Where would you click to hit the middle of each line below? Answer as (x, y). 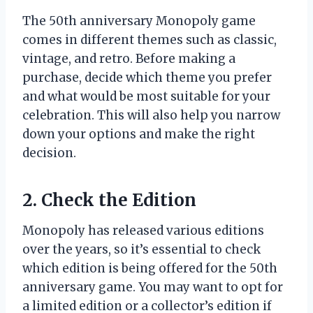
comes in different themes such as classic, (150, 39)
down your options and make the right (139, 134)
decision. (49, 153)
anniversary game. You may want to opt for (153, 287)
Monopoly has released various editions (143, 230)
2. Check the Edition (109, 200)
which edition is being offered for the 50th (150, 268)
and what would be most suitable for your (146, 96)
